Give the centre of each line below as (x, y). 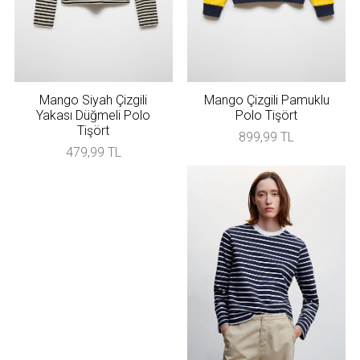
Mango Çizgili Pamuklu (266, 100)
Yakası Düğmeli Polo (94, 116)
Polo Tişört (267, 116)
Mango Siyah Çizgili (94, 100)
